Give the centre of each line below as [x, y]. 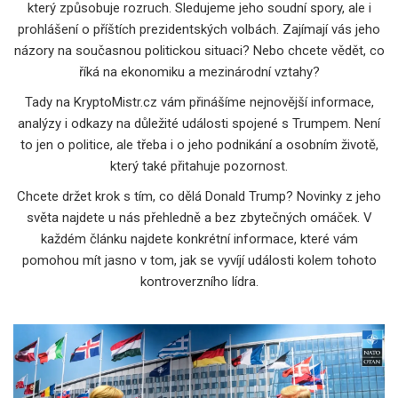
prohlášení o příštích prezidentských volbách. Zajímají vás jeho [199, 29]
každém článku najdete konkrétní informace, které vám [199, 239]
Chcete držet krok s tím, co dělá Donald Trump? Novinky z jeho [199, 196]
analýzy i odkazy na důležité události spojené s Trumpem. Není [199, 123]
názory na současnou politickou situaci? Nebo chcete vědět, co [199, 50]
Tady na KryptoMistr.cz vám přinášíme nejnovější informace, [199, 102]
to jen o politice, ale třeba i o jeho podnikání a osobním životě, [199, 144]
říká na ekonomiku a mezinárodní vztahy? [199, 72]
